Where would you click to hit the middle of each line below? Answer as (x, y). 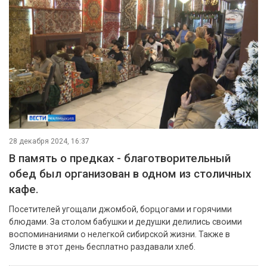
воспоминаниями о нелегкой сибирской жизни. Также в (119, 234)
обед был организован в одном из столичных (130, 174)
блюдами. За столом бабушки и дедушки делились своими (125, 221)
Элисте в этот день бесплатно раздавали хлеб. (102, 246)
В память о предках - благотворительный (120, 158)
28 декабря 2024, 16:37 (49, 141)
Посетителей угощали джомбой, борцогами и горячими (120, 209)
